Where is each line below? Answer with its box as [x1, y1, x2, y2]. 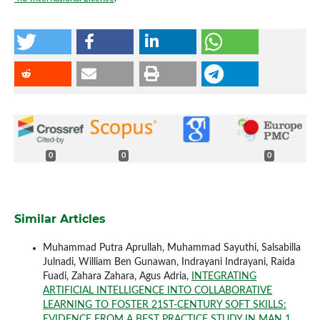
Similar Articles [14, 212, 106, 226]
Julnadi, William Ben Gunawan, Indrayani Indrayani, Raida [42, 257, 295, 268]
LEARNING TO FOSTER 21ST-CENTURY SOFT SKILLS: [42, 300, 286, 311]
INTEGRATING [191, 271, 256, 282]
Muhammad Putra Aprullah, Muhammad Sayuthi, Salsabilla [42, 243, 301, 254]
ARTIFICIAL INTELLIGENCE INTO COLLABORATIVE [42, 286, 272, 296]
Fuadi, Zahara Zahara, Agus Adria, [42, 271, 191, 282]
